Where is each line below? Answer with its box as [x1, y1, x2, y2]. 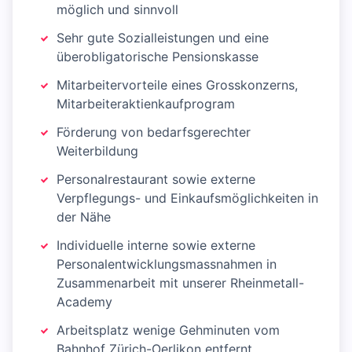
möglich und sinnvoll [57, 2, 178, 17]
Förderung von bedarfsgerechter [57, 124, 251, 140]
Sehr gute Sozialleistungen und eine [57, 30, 269, 46]
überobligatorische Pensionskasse [57, 49, 258, 64]
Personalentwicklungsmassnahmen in [57, 256, 277, 272]
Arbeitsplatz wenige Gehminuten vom [57, 322, 280, 338]
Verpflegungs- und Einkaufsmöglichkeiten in [57, 190, 318, 206]
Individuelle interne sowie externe [57, 237, 255, 253]
